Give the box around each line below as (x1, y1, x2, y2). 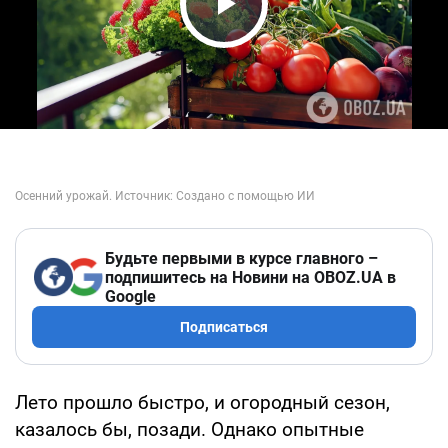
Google (105, 286, 156, 306)
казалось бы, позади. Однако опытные (15, 417, 364, 441)
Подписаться (180, 318, 268, 335)
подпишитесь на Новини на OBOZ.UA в (105, 267, 396, 287)
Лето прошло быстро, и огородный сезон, (15, 390, 390, 414)
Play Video (186, 20, 374, 63)
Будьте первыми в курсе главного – (105, 248, 378, 268)
